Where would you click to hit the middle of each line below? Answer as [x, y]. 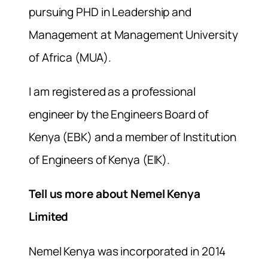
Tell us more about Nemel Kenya [115, 194]
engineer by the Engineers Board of [119, 115]
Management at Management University [133, 35]
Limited [49, 217]
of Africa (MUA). [70, 58]
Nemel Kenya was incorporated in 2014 [127, 251]
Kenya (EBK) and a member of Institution [133, 137]
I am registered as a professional [112, 92]
